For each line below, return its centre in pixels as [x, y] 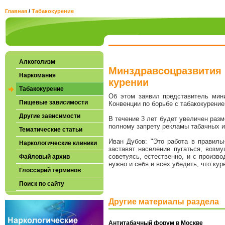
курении [129, 83]
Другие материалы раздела [164, 201]
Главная [16, 11]
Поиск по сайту [42, 184]
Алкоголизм [37, 62]
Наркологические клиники [58, 143]
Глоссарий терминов [50, 170]
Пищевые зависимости [53, 102]
